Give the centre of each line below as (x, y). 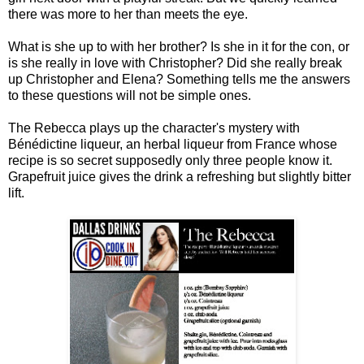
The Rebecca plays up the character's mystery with (154, 128)
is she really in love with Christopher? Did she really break (175, 63)
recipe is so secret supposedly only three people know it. (170, 160)
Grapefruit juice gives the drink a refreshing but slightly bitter (180, 176)
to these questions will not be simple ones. (130, 95)
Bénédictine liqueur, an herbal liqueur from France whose (173, 144)
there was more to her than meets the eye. (128, 14)
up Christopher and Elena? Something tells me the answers (179, 79)
